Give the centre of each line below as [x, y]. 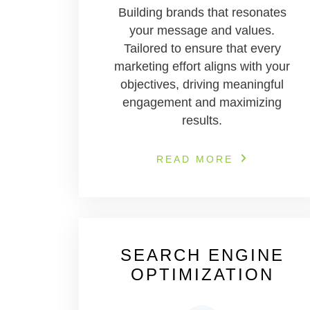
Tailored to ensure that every [202, 48]
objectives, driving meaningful [202, 84]
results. [202, 120]
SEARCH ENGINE [202, 255]
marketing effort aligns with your [202, 66]
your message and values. [202, 30]
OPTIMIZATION [202, 274]
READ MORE [195, 159]
